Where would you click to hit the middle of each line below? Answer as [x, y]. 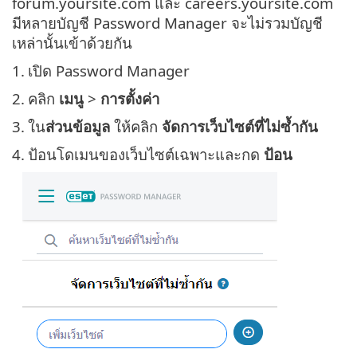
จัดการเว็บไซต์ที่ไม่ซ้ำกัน [240, 127]
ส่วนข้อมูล [78, 127]
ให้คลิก [136, 127]
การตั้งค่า [130, 99]
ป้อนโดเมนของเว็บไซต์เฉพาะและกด [146, 155]
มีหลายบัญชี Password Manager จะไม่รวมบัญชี [167, 23]
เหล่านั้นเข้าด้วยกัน [72, 43]
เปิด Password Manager [109, 71]
